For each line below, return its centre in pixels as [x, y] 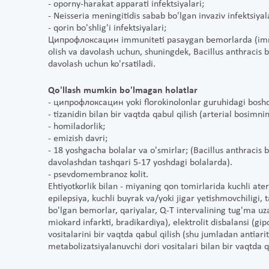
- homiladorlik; [77, 127]
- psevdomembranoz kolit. [98, 175]
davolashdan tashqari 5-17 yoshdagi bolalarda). [140, 163]
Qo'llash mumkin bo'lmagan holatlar [123, 91]
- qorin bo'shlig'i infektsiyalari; [107, 29]
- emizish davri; [78, 139]
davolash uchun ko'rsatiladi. [102, 65]
